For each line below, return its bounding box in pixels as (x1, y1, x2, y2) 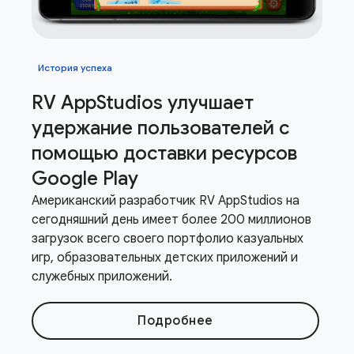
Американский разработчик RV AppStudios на (32, 192, 299, 209)
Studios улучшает (96, 90, 254, 115)
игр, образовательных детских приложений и (32, 249, 298, 265)
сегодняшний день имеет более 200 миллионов (32, 211, 311, 228)
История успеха (38, 61, 112, 73)
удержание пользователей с (32, 115, 289, 140)
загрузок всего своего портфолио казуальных (32, 230, 303, 247)
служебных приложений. (32, 268, 172, 284)
